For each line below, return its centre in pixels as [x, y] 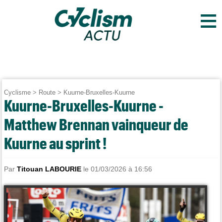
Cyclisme [18, 92]
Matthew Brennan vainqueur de [96, 124]
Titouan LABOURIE [49, 169]
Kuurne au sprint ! [55, 143]
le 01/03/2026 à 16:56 [117, 169]
